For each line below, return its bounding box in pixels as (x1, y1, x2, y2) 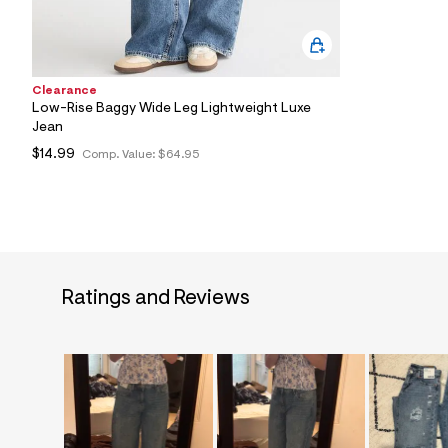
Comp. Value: (82, 148, 158, 161)
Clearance (32, 84, 97, 97)
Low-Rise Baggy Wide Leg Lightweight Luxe (32, 101, 311, 116)
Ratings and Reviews (62, 287, 250, 309)
